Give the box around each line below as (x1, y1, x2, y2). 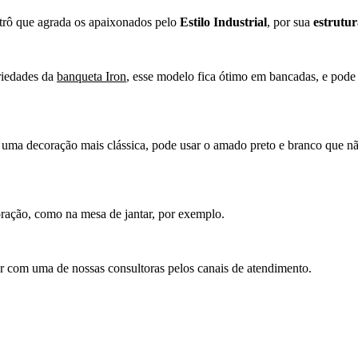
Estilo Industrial (180, 14, 267, 29)
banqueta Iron (57, 69, 126, 83)
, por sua (267, 14, 313, 29)
